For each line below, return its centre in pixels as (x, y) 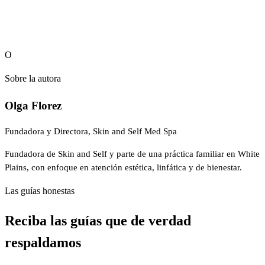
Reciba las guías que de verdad (98, 221)
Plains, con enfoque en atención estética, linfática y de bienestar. (123, 168)
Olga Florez (33, 105)
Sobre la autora (33, 78)
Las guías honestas (40, 191)
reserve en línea (77, 26)
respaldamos (43, 243)
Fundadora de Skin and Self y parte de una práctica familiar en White (132, 154)
